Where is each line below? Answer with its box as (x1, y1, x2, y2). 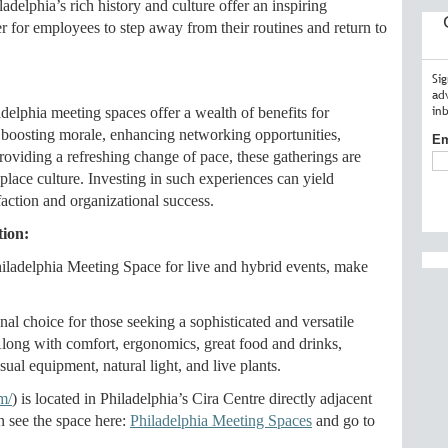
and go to (312, 412, 375, 430)
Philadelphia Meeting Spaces (130, 412, 312, 430)
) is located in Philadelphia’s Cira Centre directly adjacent (12, 390, 372, 408)
